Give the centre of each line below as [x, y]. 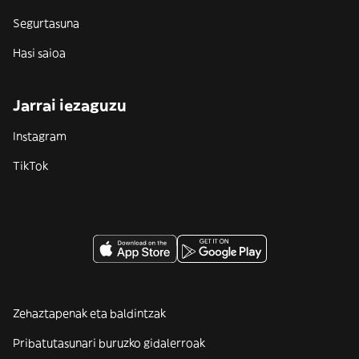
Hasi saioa [39, 53]
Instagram [40, 136]
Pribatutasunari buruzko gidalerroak [109, 343]
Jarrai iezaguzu [70, 105]
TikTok [30, 166]
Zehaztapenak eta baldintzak [89, 313]
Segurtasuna [46, 23]
